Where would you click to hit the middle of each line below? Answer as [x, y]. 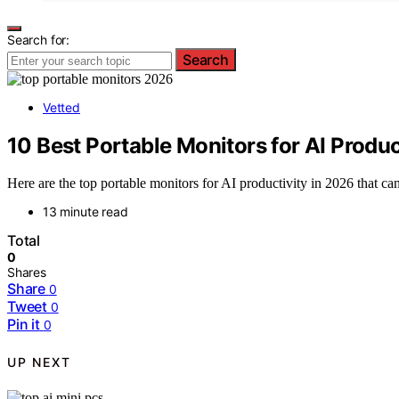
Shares [27, 273]
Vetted [61, 107]
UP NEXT [39, 362]
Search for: [39, 39]
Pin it [24, 325]
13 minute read [85, 212]
